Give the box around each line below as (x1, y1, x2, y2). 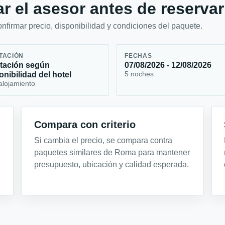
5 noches (125, 70, 154, 78)
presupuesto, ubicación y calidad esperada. (34, 160, 189, 169)
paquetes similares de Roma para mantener (34, 148, 190, 157)
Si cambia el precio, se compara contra (34, 136, 173, 145)
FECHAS (125, 53, 152, 59)
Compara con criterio (34, 119, 136, 130)
